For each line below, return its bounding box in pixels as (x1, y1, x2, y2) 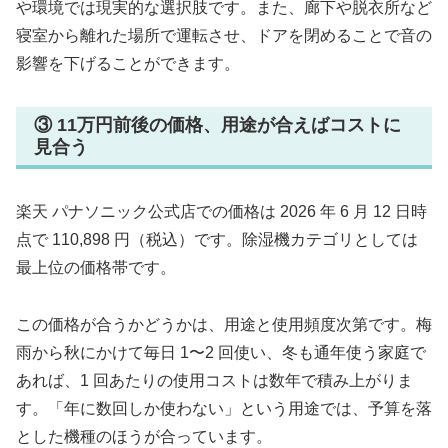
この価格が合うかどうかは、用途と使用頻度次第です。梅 (16, 316, 432, 334)
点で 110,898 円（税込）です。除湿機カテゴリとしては (16, 231, 418, 249)
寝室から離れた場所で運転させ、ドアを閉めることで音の (16, 27, 432, 45)
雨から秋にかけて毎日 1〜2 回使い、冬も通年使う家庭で (16, 344, 426, 362)
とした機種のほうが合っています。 (16, 428, 272, 446)
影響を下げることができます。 (16, 55, 240, 73)
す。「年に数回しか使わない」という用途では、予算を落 (16, 400, 432, 418)
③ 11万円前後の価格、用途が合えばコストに (34, 115, 401, 136)
